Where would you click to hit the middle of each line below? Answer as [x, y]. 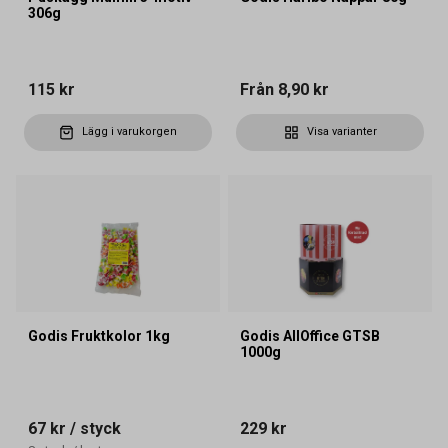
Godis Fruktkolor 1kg [99, 336]
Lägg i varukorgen [129, 132]
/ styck [93, 429]
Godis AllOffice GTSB [310, 336]
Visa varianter [341, 132]
